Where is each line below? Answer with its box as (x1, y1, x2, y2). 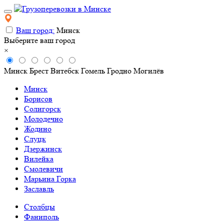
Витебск (50, 66, 79, 75)
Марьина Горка (24, 174, 76, 183)
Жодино (24, 124, 51, 133)
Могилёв (133, 66, 164, 75)
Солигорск (24, 104, 61, 113)
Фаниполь (24, 212, 59, 221)
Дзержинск (24, 144, 62, 153)
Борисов (24, 94, 52, 103)
